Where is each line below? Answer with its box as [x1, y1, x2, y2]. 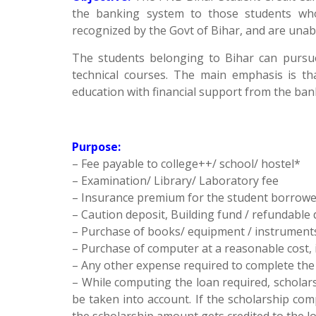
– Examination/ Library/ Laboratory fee [72, 173, 279, 188]
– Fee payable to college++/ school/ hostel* [72, 156, 300, 171]
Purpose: [72, 139, 121, 154]
